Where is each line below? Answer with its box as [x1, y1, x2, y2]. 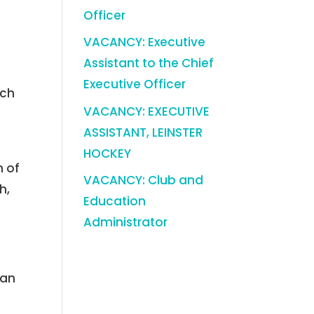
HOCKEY [83, 144, 135, 162]
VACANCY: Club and [83, 172, 204, 189]
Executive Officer [83, 76, 186, 93]
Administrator [83, 214, 168, 231]
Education [83, 193, 146, 210]
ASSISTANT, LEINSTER [83, 123, 203, 141]
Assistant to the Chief [83, 55, 214, 71]
